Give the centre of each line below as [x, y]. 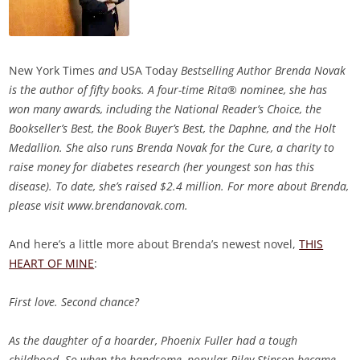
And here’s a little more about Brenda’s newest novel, [154, 244]
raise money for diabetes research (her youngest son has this [162, 167]
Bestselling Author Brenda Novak [262, 71]
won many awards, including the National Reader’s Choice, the [166, 109]
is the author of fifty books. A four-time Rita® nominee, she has [168, 90]
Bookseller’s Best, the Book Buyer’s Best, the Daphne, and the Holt [173, 129]
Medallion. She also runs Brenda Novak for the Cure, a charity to [172, 148]
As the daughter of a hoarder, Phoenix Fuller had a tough [153, 341]
